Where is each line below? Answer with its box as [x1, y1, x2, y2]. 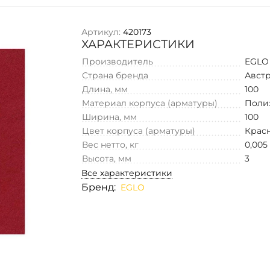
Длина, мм [82, 83, 128, 95]
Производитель [82, 55, 154, 67]
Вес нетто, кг [82, 139, 139, 150]
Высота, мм [82, 152, 132, 164]
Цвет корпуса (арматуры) [82, 125, 196, 136]
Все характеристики [81, 167, 173, 178]
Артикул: [81, 26, 121, 37]
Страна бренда [82, 69, 149, 81]
